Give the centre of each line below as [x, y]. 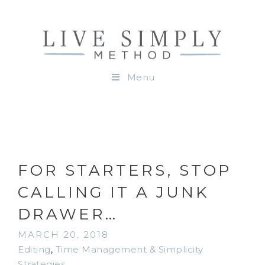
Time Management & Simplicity [129, 249]
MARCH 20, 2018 [63, 234]
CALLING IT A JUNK [113, 192]
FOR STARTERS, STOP [125, 170]
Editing [34, 249]
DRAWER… [68, 214]
